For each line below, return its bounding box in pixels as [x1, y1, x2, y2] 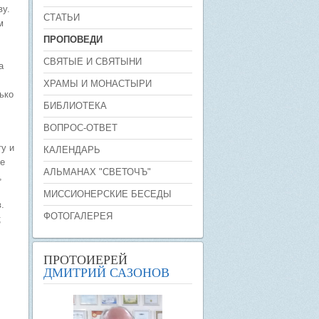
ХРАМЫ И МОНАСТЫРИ [43, 78, 152, 89]
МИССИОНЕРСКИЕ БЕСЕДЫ [43, 189, 172, 199]
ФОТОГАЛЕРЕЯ [43, 211, 113, 221]
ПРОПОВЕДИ [43, 34, 103, 45]
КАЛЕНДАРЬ [43, 145, 100, 155]
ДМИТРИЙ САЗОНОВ [43, 263, 169, 281]
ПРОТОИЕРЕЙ [43, 251, 127, 268]
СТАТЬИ [43, 12, 80, 23]
